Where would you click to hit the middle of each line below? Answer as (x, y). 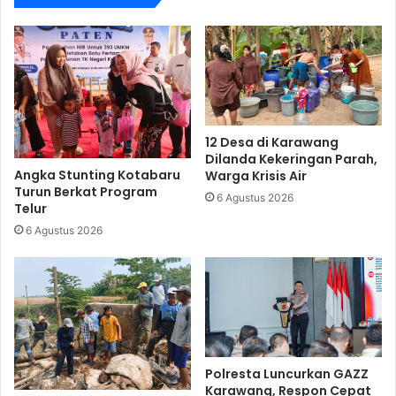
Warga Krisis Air (256, 175)
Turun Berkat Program (86, 192)
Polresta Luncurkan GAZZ (287, 373)
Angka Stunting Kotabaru (97, 175)
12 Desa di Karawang (272, 142)
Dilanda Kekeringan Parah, (291, 159)
